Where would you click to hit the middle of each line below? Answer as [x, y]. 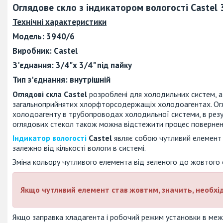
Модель [27, 36]
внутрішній [89, 79]
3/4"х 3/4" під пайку [94, 65]
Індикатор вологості [50, 138]
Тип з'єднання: [40, 79]
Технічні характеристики [59, 22]
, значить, [177, 189]
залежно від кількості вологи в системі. [79, 148]
